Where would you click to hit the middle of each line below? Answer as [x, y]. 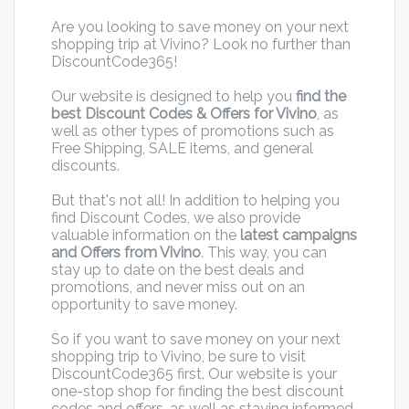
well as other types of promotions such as [193, 131]
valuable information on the [146, 236]
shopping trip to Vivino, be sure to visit [178, 357]
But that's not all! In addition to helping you [195, 201]
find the [321, 97]
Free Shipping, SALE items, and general [182, 149]
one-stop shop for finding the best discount [198, 392]
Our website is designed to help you [173, 97]
